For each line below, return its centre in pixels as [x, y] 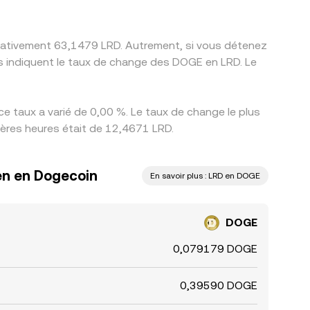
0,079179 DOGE [215, 249]
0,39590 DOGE [219, 285]
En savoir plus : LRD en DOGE [205, 176]
